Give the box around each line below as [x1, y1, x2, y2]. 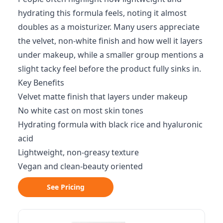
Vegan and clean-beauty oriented [18, 161, 143, 172]
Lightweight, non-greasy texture [18, 147, 139, 158]
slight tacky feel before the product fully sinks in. [18, 63, 201, 74]
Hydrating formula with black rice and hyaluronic [18, 119, 203, 130]
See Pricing [47, 182, 85, 192]
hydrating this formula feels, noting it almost [18, 7, 187, 18]
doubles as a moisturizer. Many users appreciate [18, 21, 200, 32]
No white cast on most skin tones [18, 105, 143, 116]
